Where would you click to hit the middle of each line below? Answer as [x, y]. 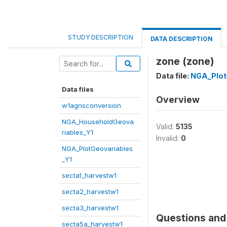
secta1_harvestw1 [89, 175]
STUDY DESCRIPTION [101, 37]
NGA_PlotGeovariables [97, 148]
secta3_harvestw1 [90, 208]
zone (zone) [185, 61]
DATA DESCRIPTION [182, 39]
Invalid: [168, 138]
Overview [178, 100]
